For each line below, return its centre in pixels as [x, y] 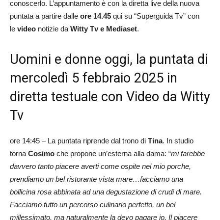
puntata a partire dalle [45, 16]
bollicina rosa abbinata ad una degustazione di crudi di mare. [106, 192]
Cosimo [41, 153]
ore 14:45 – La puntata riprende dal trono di [79, 140]
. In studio [178, 140]
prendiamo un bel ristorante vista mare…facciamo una [96, 179]
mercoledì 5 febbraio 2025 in [94, 78]
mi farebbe [188, 153]
